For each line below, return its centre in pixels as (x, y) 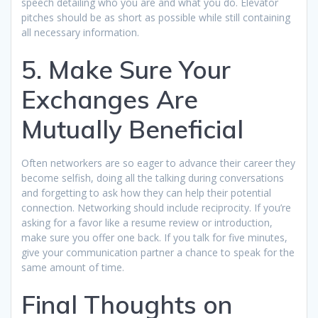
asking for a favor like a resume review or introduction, (147, 222)
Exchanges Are (110, 99)
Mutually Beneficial (132, 129)
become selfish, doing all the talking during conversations (153, 177)
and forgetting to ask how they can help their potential (146, 192)
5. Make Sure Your (126, 69)
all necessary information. (80, 32)
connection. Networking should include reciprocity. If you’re (156, 207)
